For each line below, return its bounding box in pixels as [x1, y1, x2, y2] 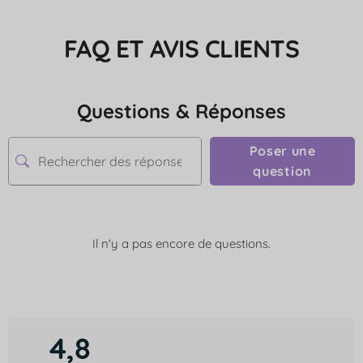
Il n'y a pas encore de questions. [92, 235, 271, 251]
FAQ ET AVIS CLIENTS [63, 32, 300, 64]
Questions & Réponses [77, 98, 286, 123]
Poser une [249, 142, 316, 159]
